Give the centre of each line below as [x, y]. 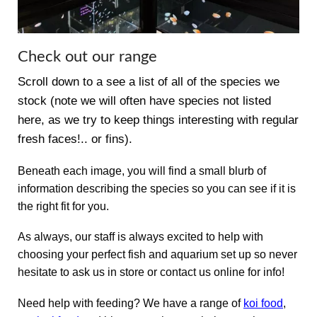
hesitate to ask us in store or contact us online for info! [151, 272]
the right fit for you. [63, 206]
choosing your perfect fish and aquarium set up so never [157, 255]
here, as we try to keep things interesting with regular [158, 120]
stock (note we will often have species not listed [144, 101]
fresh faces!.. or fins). [75, 139]
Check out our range [87, 57]
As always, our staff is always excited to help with [140, 237]
